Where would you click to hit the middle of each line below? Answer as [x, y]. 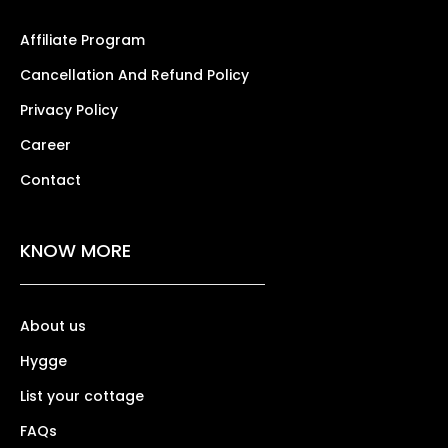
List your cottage [82, 395]
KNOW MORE [75, 250]
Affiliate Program [82, 39]
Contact [50, 179]
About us [53, 325]
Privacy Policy [69, 109]
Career [45, 144]
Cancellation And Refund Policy [134, 74]
